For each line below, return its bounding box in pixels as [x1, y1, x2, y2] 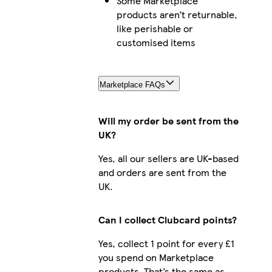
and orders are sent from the [98, 165, 226, 179]
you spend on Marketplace [98, 250, 214, 264]
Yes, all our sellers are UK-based [98, 151, 239, 165]
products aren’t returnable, [116, 7, 237, 21]
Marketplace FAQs [99, 80, 165, 89]
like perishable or [116, 21, 193, 35]
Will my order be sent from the [98, 113, 239, 127]
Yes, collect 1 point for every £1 [98, 236, 234, 250]
